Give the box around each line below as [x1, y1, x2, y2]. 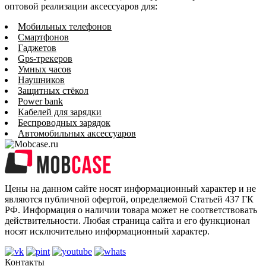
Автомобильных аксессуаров [18, 128, 136, 138]
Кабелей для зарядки [18, 106, 102, 117]
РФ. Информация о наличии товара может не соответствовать [5, 204, 257, 215]
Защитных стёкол [18, 85, 88, 96]
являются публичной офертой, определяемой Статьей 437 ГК [5, 194, 254, 204]
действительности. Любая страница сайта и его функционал [5, 215, 250, 226]
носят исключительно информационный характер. [5, 226, 210, 236]
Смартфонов [18, 31, 69, 42]
